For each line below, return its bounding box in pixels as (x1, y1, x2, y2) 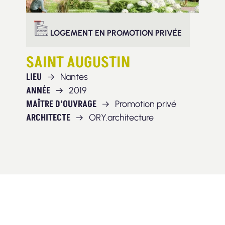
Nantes (58, 71, 88, 83)
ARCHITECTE (26, 111, 70, 125)
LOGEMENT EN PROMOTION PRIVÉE (48, 28, 182, 38)
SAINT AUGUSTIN (26, 52, 130, 74)
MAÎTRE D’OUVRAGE (26, 98, 96, 111)
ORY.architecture (87, 112, 154, 124)
